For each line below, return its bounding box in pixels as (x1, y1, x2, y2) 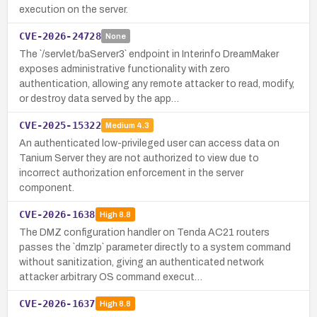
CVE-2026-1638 (19, 208, 96, 220)
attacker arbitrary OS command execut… (19, 271, 202, 282)
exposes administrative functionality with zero (19, 63, 230, 74)
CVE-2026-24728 (19, 30, 101, 42)
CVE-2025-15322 (19, 119, 101, 131)
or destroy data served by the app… (19, 93, 179, 104)
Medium (105, 121, 135, 130)
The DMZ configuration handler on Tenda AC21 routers (19, 226, 270, 238)
